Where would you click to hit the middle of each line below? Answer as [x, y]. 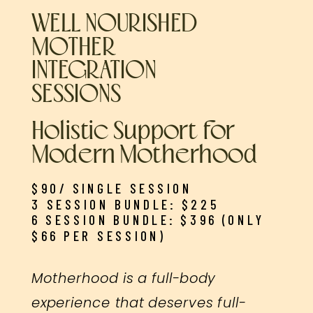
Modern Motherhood [144, 155]
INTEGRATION [94, 71]
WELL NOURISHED [114, 24]
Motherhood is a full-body [123, 278]
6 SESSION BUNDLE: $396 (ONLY [148, 220]
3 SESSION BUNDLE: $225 [125, 204]
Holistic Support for [133, 132]
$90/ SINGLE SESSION [111, 188]
